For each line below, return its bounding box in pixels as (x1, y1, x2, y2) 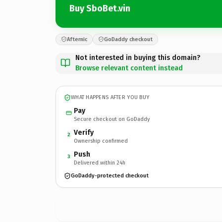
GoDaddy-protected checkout (71, 172, 149, 179)
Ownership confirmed (74, 137, 128, 144)
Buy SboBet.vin (69, 3, 130, 14)
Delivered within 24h (74, 159, 125, 166)
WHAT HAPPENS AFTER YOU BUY (71, 94, 150, 101)
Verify (74, 128, 94, 137)
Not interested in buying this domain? (75, 53, 200, 62)
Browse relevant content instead (75, 63, 183, 72)
